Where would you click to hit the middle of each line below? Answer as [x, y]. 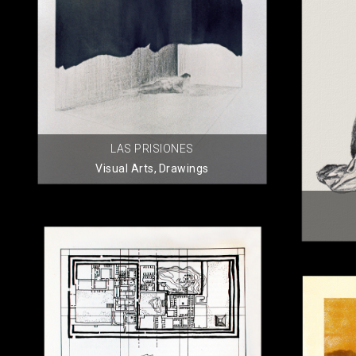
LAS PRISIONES [152, 149]
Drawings [184, 169]
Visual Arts [125, 169]
